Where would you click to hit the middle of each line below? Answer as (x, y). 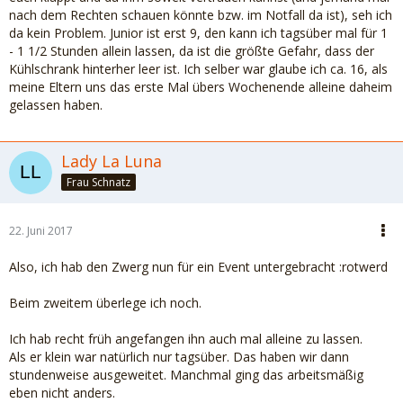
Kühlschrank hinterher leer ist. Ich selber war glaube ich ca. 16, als (198, 69)
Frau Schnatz (99, 182)
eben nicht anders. (62, 393)
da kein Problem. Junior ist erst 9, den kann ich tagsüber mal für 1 (198, 33)
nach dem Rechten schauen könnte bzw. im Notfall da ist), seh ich (201, 15)
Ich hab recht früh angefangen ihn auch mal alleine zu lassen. (186, 339)
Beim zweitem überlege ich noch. (105, 303)
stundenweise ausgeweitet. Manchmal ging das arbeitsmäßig (186, 375)
